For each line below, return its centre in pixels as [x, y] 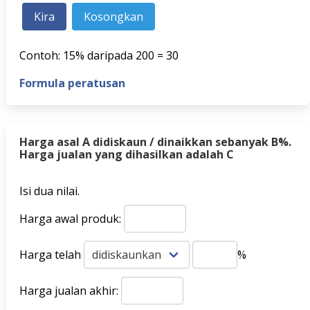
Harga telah [52, 255]
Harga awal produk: [72, 219]
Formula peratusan [72, 83]
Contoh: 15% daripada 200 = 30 [99, 55]
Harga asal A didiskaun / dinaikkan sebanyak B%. [155, 142]
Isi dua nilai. [49, 191]
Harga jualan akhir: [70, 291]
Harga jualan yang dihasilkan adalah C [127, 154]
